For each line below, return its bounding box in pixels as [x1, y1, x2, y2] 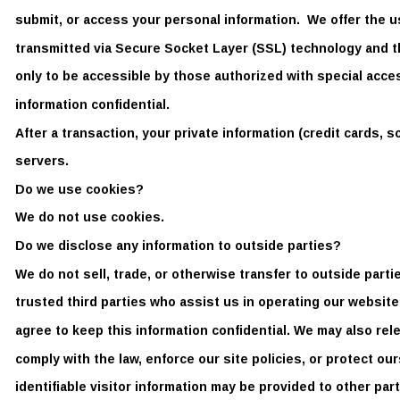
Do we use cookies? [15, 181, 147, 196]
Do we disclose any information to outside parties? [15, 238, 348, 254]
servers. [15, 154, 79, 169]
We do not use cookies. [15, 210, 171, 225]
